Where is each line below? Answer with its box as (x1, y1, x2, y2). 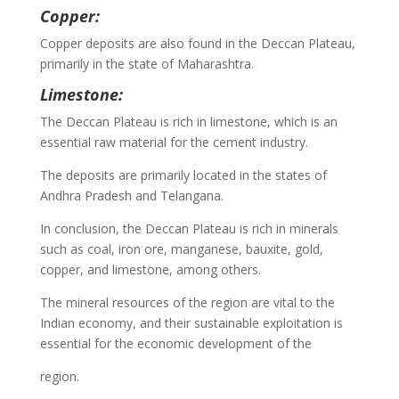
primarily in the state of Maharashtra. (39, 54, 254, 72)
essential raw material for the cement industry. (39, 133, 308, 151)
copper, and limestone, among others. (39, 260, 261, 278)
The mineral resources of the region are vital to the (39, 293, 335, 311)
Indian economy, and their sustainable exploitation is (39, 313, 343, 331)
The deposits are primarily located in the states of (39, 166, 327, 183)
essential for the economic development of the (39, 334, 312, 352)
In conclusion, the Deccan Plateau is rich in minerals (39, 219, 338, 237)
